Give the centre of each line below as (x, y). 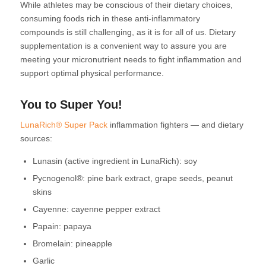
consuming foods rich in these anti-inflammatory (110, 18)
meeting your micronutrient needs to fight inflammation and (131, 59)
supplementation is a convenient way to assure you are (123, 45)
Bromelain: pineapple (72, 243)
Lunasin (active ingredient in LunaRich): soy (115, 161)
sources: (36, 138)
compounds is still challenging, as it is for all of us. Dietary (128, 32)
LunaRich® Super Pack (64, 124)
